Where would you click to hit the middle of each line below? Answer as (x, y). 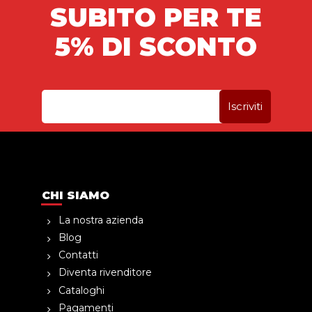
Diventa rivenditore (105, 273)
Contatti (78, 255)
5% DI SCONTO (156, 46)
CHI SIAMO (76, 195)
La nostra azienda (101, 220)
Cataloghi (81, 290)
